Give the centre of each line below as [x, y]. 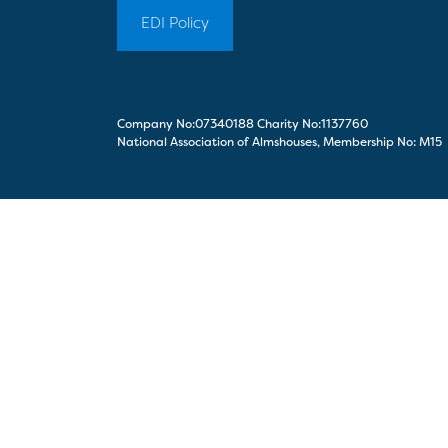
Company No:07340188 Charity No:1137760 [242, 124]
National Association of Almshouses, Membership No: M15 [279, 142]
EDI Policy [175, 23]
